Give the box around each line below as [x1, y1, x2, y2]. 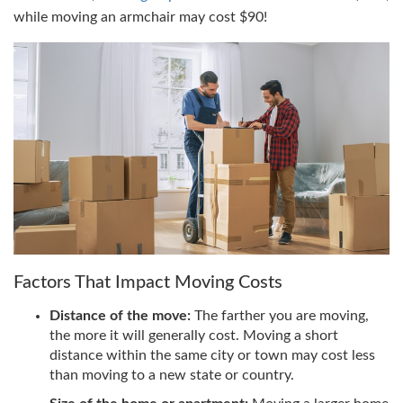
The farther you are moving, [191, 308, 369, 323]
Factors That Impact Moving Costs [13, 273, 282, 291]
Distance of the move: [49, 308, 191, 323]
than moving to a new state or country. [49, 367, 294, 382]
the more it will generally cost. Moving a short [49, 327, 338, 343]
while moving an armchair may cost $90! [13, 10, 267, 25]
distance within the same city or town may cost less [49, 347, 375, 363]
